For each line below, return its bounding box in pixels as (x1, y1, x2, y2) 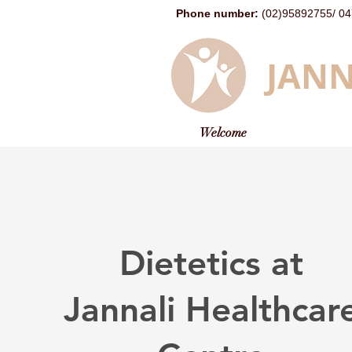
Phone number (176, 7, 255, 20)
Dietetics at (119, 242, 303, 284)
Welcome (199, 125, 247, 141)
